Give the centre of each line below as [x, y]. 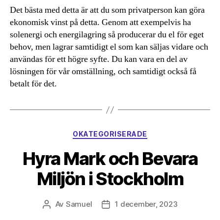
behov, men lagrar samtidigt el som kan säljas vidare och [109, 47]
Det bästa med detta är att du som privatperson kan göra [107, 10]
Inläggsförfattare [76, 204]
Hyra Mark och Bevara [110, 158]
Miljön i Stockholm [110, 179]
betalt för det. [34, 84]
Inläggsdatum [130, 204]
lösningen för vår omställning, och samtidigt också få [103, 72]
